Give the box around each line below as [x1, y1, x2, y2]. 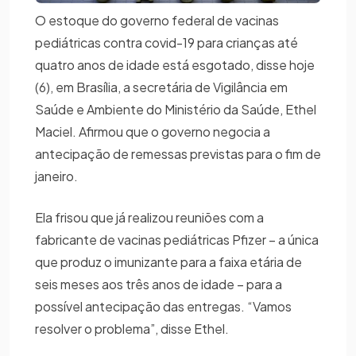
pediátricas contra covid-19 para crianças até [35, 34, 298, 52]
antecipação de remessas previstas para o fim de [35, 145, 321, 163]
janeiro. [35, 168, 78, 185]
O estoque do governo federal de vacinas [35, 12, 279, 29]
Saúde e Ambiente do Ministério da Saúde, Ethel [35, 101, 316, 118]
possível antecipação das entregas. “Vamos [35, 298, 292, 315]
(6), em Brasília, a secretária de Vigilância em [35, 79, 288, 96]
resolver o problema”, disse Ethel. [35, 320, 229, 338]
